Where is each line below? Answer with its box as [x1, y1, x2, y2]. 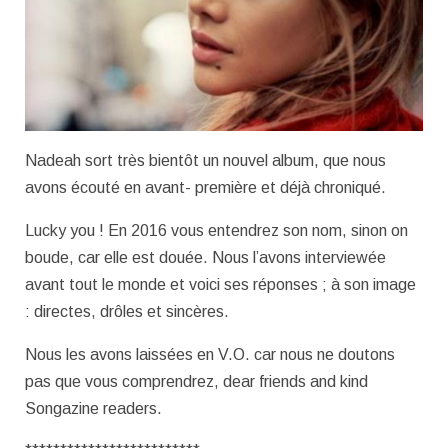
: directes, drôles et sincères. [25, 302, 229, 320]
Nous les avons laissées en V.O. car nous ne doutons [25, 345, 395, 363]
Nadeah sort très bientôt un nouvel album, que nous [25, 151, 386, 169]
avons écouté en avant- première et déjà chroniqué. [25, 178, 386, 196]
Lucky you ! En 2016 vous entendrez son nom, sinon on [25, 221, 408, 239]
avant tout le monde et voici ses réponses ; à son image [25, 275, 416, 293]
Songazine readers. [25, 399, 162, 417]
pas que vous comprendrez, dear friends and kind [25, 372, 368, 390]
